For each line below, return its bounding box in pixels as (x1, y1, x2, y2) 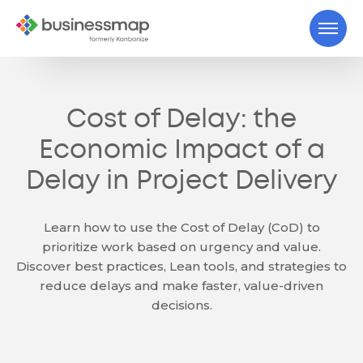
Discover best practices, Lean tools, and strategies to (16, 258, 347, 274)
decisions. (151, 297, 212, 313)
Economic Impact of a (38, 139, 325, 163)
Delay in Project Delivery (25, 170, 338, 194)
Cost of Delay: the (66, 109, 297, 132)
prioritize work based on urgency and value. (42, 239, 321, 254)
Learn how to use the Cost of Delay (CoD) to (43, 220, 320, 235)
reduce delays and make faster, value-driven (40, 278, 323, 293)
